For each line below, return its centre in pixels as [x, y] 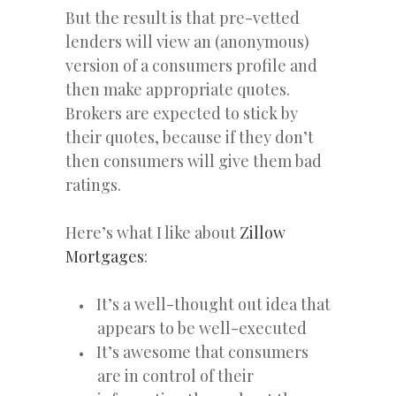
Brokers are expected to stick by [182, 113]
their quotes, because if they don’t [190, 137]
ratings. [93, 184]
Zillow [263, 232]
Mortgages [105, 256]
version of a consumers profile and [191, 65]
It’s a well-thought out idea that [213, 304]
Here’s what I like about [152, 232]
